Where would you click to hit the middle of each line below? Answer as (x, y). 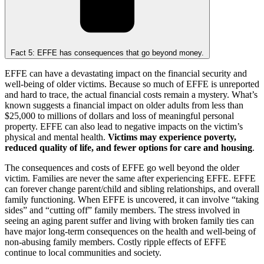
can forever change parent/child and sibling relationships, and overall (132, 189)
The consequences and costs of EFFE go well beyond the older (122, 167)
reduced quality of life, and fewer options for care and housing (128, 147)
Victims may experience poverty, (172, 137)
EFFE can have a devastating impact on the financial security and (126, 73)
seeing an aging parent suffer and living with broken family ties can (129, 220)
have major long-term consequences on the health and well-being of (130, 231)
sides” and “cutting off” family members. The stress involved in (122, 210)
